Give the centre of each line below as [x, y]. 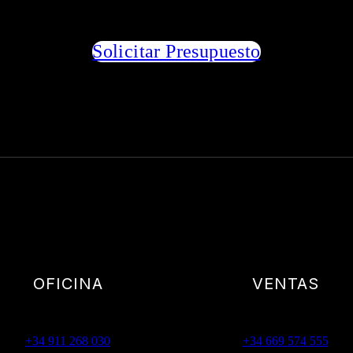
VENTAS [285, 283]
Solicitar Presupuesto [176, 52]
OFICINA [68, 283]
